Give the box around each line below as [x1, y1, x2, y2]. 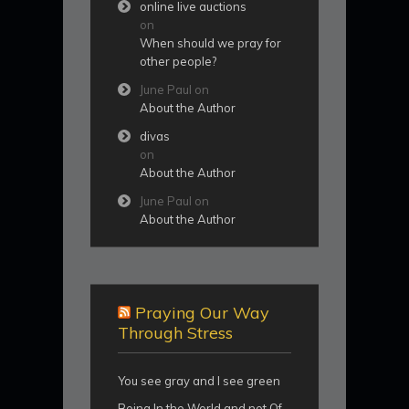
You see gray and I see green [118, 372, 280, 388]
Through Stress [118, 321, 233, 343]
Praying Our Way [135, 301, 269, 323]
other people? [140, 53, 216, 68]
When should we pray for [140, 35, 281, 50]
